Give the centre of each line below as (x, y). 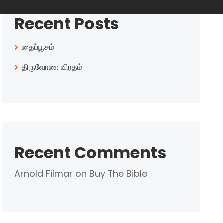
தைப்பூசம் (38, 47)
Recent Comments (91, 153)
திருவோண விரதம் (53, 67)
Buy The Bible (118, 173)
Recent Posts (67, 24)
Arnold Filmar (44, 173)
